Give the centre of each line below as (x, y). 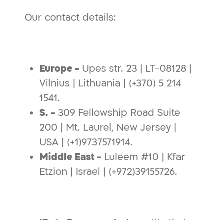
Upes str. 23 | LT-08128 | (137, 69)
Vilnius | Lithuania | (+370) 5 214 (110, 83)
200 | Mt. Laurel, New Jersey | (108, 127)
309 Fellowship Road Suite (119, 113)
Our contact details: (70, 17)
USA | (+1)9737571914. (86, 142)
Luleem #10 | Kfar (145, 157)
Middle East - (72, 157)
